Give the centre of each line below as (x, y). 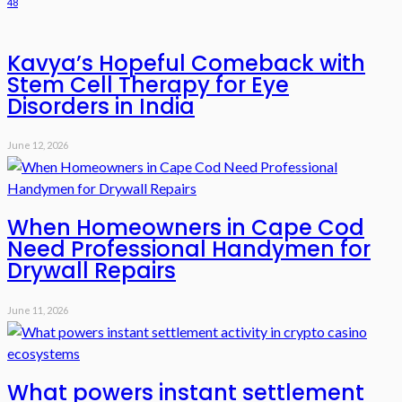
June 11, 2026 (38, 310)
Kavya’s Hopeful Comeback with (186, 63)
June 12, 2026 (38, 145)
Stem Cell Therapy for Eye (148, 84)
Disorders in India (101, 106)
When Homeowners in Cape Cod (186, 228)
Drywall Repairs (92, 271)
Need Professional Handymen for (189, 249)
